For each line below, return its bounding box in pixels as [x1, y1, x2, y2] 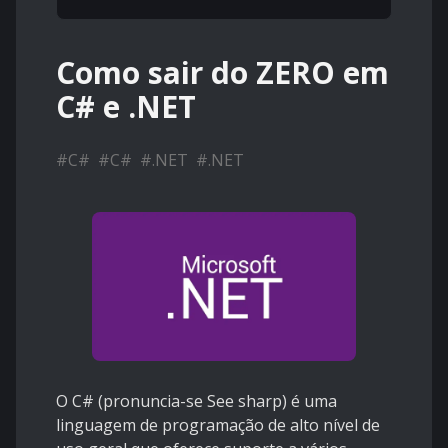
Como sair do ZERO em [56, 52, 389, 94]
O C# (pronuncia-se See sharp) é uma [56, 389, 337, 412]
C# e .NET [56, 86, 196, 128]
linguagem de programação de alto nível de [56, 413, 380, 436]
